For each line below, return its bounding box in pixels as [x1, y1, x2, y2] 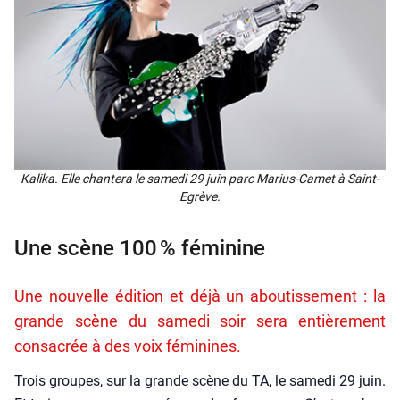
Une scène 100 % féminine [14, 236, 265, 262]
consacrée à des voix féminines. [14, 337, 241, 356]
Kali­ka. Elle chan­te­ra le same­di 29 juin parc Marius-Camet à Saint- [21, 171, 379, 187]
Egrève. [179, 189, 221, 204]
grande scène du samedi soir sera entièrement [14, 312, 386, 331]
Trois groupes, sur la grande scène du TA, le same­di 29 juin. [14, 372, 386, 390]
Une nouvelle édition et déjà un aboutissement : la [14, 287, 386, 306]
